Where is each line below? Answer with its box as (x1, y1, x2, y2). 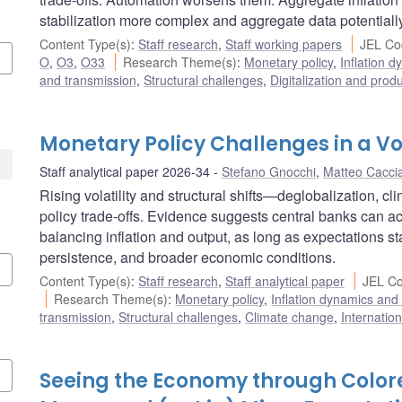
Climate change (245, 307, 334, 326)
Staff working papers (225, 34, 342, 53)
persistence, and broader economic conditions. (39, 246, 336, 267)
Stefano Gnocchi (222, 162, 316, 180)
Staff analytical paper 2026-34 (39, 162, 210, 180)
